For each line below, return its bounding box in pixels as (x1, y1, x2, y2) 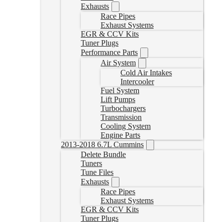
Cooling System (101, 122, 151, 130)
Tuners (81, 159, 102, 167)
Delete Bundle (81, 150, 126, 159)
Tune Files (81, 168, 113, 176)
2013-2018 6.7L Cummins (61, 140, 144, 149)
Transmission (101, 113, 142, 121)
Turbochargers (101, 104, 146, 112)
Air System (101, 58, 136, 67)
